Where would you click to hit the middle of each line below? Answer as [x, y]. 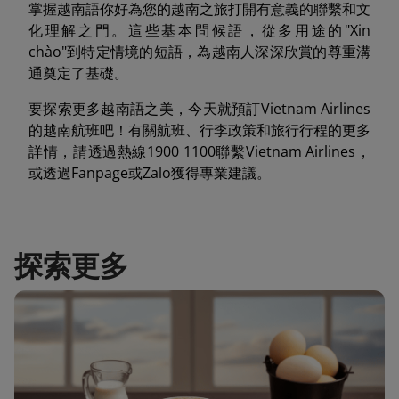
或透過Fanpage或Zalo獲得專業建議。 [150, 172]
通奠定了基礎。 [78, 73]
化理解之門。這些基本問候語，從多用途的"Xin [199, 30]
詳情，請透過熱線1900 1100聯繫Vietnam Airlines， [199, 151]
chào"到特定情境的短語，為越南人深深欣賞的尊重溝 [199, 51]
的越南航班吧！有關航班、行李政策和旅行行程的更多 [199, 130]
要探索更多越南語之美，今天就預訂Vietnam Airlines [199, 108]
